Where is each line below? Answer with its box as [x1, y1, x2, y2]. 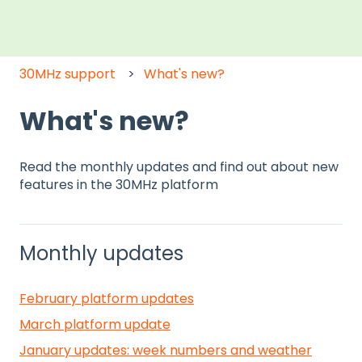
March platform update [19, 315, 170, 335]
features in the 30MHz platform [19, 175, 218, 195]
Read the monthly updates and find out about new [19, 158, 339, 177]
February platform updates [19, 289, 194, 309]
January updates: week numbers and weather [19, 341, 312, 360]
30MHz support [19, 64, 116, 83]
